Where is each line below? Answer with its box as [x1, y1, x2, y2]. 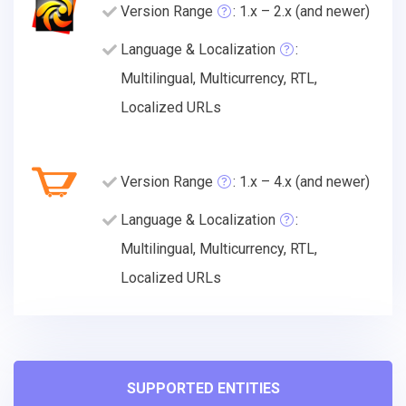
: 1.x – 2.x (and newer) [233, 2, 370, 20]
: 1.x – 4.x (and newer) [233, 172, 370, 190]
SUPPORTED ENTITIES [126, 379, 280, 397]
